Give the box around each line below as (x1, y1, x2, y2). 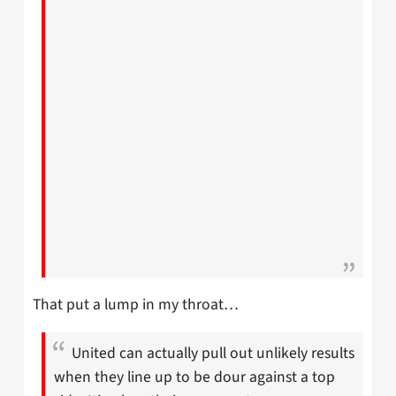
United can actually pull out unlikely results (72, 341, 354, 364)
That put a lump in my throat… (33, 293, 239, 316)
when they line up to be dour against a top (54, 365, 335, 388)
